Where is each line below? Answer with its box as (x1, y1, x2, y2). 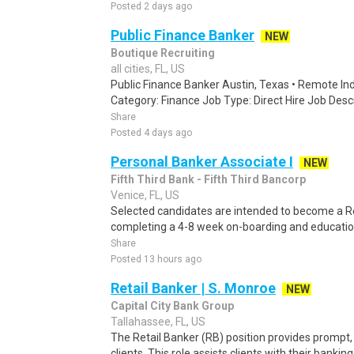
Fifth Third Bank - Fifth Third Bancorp (111, 173, 306, 186)
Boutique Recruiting (111, 47, 215, 59)
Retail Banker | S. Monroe (111, 280, 276, 296)
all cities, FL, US (111, 62, 185, 75)
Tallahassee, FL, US (111, 315, 205, 328)
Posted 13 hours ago (111, 254, 201, 265)
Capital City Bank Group (111, 299, 234, 312)
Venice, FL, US (111, 189, 179, 201)
